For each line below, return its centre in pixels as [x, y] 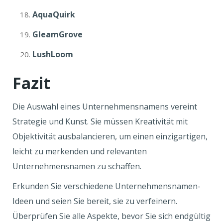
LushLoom [53, 54]
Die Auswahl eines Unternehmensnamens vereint [105, 107]
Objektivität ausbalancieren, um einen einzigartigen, [110, 136]
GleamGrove [57, 34]
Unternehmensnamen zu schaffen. [78, 166]
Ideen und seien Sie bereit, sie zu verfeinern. [95, 201]
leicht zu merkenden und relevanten [80, 151]
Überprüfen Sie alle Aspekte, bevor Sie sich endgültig [111, 216]
